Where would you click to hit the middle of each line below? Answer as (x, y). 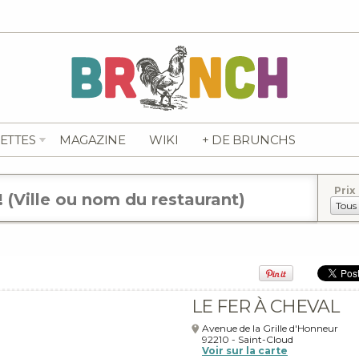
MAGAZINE (92, 140)
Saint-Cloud (266, 339)
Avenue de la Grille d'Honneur (270, 328)
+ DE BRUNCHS (248, 140)
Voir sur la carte (245, 351)
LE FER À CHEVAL (265, 307)
